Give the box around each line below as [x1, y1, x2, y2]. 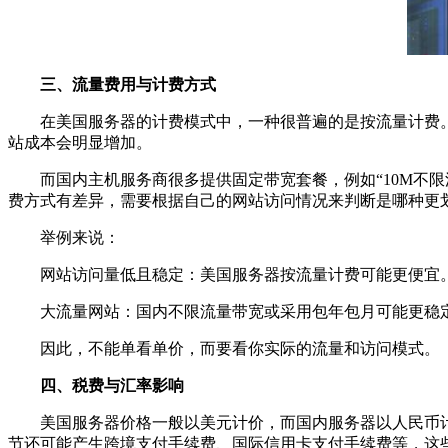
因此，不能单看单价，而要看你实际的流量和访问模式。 [8, 340, 440, 357]
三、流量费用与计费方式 [8, 76, 216, 93]
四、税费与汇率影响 [8, 377, 184, 394]
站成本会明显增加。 [8, 134, 152, 151]
